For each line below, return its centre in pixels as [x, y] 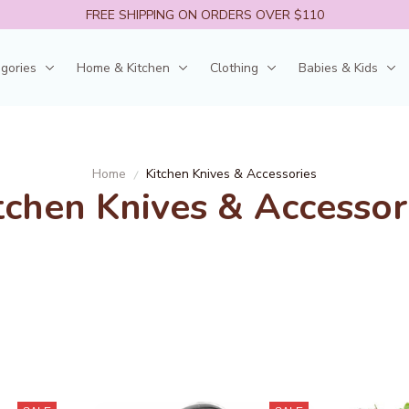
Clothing [234, 68]
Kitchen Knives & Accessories [231, 174]
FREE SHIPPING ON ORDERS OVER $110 [204, 15]
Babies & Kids [338, 68]
